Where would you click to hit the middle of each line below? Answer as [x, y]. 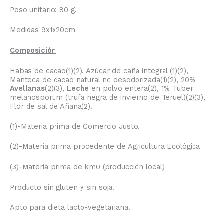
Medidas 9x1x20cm [42, 30]
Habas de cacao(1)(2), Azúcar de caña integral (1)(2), [99, 70]
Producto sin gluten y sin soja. [62, 187]
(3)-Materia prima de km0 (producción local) [87, 167]
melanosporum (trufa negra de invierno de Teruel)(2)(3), [108, 97]
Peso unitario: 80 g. [43, 10]
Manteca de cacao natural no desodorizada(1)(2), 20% [103, 79]
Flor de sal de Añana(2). [51, 106]
